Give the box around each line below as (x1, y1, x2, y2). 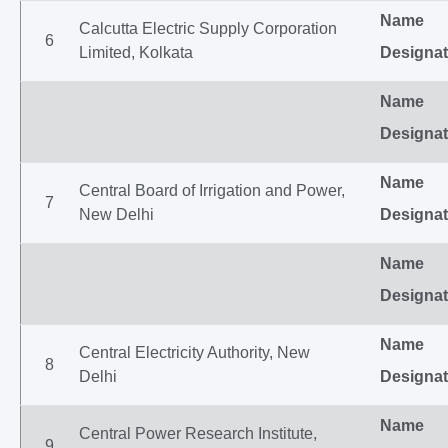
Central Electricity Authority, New (79, 344, 310, 361)
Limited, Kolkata (79, 44, 193, 61)
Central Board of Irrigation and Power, (79, 182, 345, 199)
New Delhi (79, 206, 154, 223)
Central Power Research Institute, (79, 425, 317, 442)
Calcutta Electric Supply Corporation (79, 20, 337, 37)
